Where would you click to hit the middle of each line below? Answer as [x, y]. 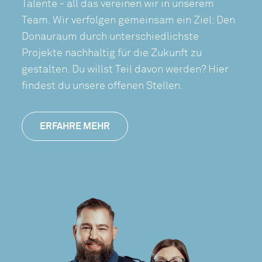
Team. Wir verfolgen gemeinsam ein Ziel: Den [129, 20]
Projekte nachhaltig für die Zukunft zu [112, 53]
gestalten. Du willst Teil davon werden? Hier [125, 69]
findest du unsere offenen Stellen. [103, 86]
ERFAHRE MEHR [75, 126]
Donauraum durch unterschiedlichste [111, 37]
